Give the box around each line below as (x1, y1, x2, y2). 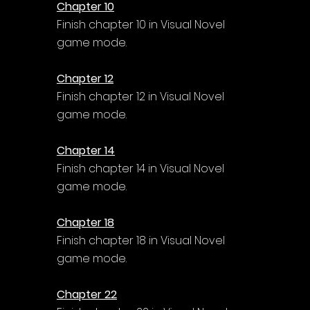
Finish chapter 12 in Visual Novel (57, 88, 227, 104)
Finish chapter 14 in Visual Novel (57, 160, 227, 176)
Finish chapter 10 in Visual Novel (57, 16, 228, 33)
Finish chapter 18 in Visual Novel (57, 232, 228, 248)
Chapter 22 (57, 286, 117, 302)
